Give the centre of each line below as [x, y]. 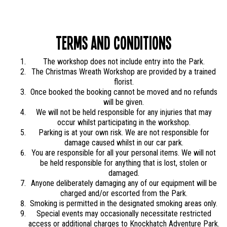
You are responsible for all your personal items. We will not [124, 153]
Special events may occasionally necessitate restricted [124, 214]
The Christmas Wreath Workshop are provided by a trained [124, 72]
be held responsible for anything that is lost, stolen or [124, 163]
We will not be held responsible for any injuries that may [124, 112]
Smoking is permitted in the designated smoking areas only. [124, 203]
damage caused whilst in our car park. [124, 143]
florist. [124, 82]
